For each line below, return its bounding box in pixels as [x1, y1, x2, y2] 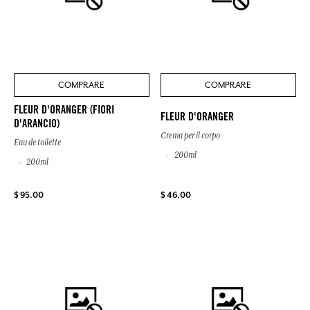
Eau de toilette [14, 138, 61, 148]
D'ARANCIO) [14, 119, 60, 131]
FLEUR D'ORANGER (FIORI [14, 105, 114, 117]
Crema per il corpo [161, 131, 220, 141]
